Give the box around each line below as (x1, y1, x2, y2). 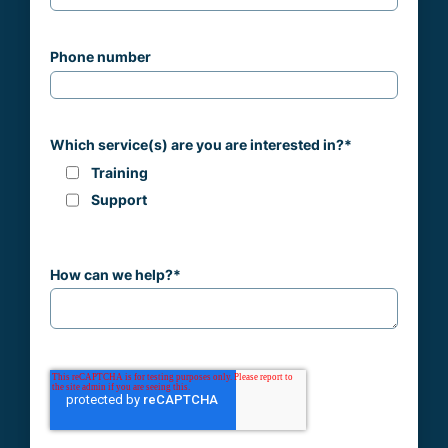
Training (91, 164, 148, 181)
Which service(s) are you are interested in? (50, 137, 344, 154)
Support (91, 192, 147, 209)
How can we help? (50, 266, 173, 283)
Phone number (50, 48, 151, 65)
